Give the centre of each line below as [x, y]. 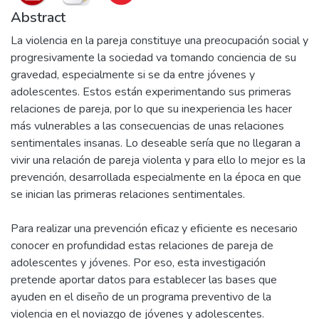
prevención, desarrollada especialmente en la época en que [156, 177]
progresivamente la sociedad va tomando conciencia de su [153, 58]
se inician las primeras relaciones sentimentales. [128, 194]
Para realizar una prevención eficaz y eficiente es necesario [154, 229]
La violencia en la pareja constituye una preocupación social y [159, 41]
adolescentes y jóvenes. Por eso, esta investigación [138, 263]
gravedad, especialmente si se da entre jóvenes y [133, 75]
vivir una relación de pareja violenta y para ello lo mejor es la [158, 160]
